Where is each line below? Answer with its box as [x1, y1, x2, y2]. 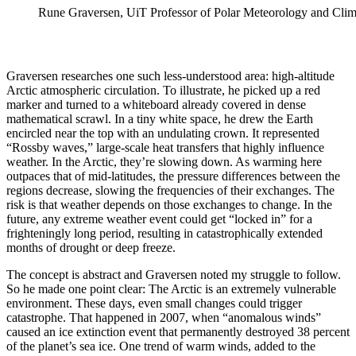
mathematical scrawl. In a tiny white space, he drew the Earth [6, 111, 313, 126]
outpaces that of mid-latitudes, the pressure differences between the [6, 168, 340, 183]
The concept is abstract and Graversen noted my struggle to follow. [6, 267, 341, 281]
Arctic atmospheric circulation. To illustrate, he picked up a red [6, 83, 320, 97]
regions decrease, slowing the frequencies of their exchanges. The [6, 183, 335, 197]
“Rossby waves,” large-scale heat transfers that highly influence [6, 140, 324, 154]
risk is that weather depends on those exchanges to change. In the [6, 197, 332, 211]
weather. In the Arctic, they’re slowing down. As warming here [6, 154, 322, 168]
